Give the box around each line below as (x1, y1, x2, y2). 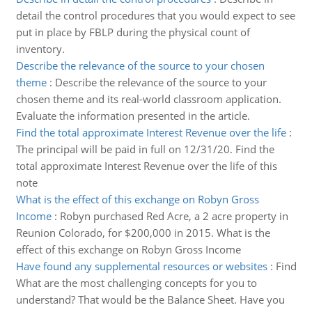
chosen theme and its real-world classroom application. (15, 92, 281, 106)
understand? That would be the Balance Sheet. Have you (15, 292, 285, 306)
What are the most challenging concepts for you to (15, 276, 257, 290)
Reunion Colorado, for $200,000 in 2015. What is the (15, 226, 270, 240)
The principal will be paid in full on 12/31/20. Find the (15, 142, 274, 156)
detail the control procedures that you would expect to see (15, 8, 295, 22)
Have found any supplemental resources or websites (15, 259, 267, 273)
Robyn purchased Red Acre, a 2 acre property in (59, 209, 288, 223)
